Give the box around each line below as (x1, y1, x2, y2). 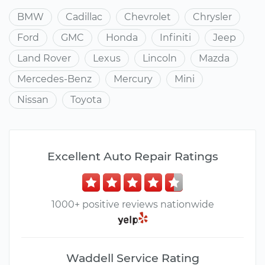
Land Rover (17, 53, 71, 64)
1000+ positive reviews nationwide (51, 199, 214, 210)
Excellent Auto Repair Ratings (47, 149, 218, 163)
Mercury (114, 73, 153, 85)
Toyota (70, 94, 102, 105)
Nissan (17, 94, 49, 105)
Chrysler (193, 11, 232, 22)
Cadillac (66, 11, 102, 22)
